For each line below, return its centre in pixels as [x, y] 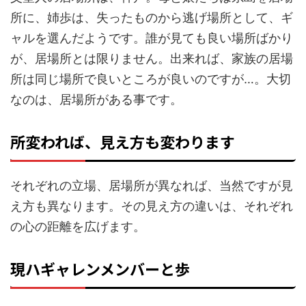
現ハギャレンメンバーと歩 [100, 268]
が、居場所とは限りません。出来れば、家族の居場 [152, 58]
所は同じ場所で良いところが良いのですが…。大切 [151, 79]
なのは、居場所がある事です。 [96, 99]
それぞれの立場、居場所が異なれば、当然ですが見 [152, 185]
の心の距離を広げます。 [78, 226]
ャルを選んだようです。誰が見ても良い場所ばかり [152, 38]
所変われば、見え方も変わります [123, 141]
